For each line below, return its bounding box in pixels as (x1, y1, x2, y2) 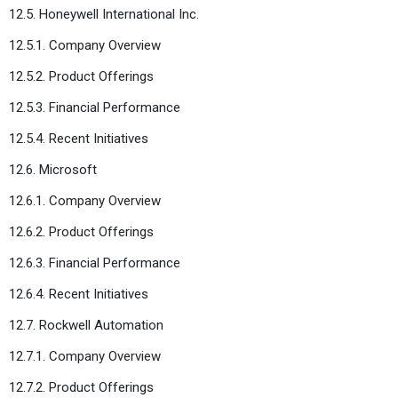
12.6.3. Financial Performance (9, 254, 180, 271)
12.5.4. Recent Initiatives (9, 130, 148, 147)
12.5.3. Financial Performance (9, 99, 180, 115)
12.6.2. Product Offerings (9, 223, 154, 240)
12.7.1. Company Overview (9, 347, 161, 364)
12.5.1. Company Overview (9, 36, 161, 53)
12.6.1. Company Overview (9, 192, 161, 209)
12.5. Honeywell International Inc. (9, 5, 199, 22)
